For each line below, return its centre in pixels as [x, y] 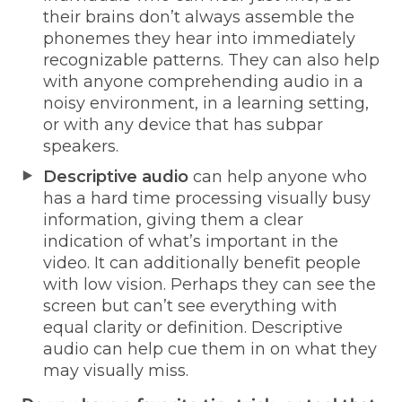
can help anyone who [278, 176]
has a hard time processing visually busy [207, 198]
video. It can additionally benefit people [202, 262]
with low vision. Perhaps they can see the [210, 284]
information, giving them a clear [173, 219]
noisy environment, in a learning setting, [206, 103]
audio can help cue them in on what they [210, 349]
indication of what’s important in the [191, 241]
